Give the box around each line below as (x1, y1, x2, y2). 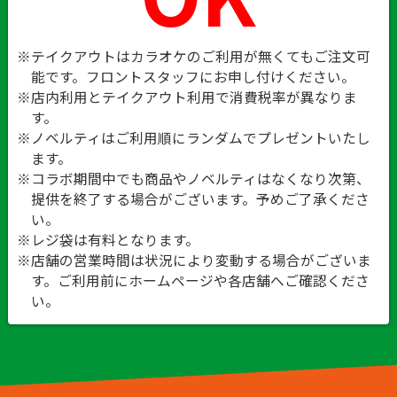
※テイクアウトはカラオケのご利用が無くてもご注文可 (16, 45, 370, 66)
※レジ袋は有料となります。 (16, 229, 199, 250)
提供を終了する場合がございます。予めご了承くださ (30, 188, 370, 209)
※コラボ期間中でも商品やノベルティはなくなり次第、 (16, 167, 370, 189)
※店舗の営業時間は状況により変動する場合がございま (16, 249, 371, 270)
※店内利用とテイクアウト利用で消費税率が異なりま (16, 86, 357, 107)
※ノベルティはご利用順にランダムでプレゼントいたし (16, 127, 370, 148)
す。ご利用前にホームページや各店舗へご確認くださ (30, 269, 370, 291)
